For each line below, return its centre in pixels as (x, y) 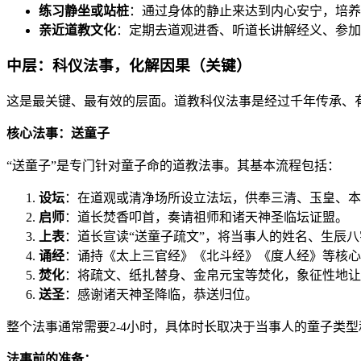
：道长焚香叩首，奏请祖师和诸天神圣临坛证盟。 (206, 218)
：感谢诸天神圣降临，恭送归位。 (161, 295)
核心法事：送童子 (58, 134)
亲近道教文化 (77, 30)
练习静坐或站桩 (84, 10)
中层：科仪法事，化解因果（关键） (129, 66)
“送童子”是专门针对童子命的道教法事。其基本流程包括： (173, 166)
